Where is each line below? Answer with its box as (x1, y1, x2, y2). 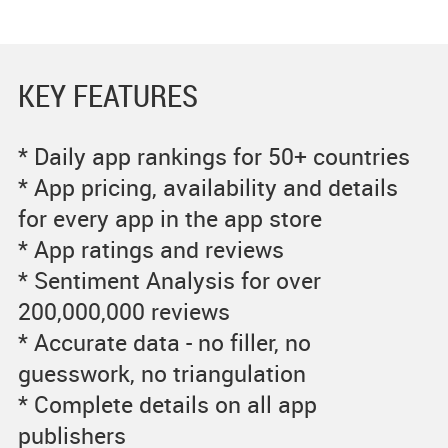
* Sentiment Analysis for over (17, 265, 321, 296)
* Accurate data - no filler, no (17, 327, 311, 358)
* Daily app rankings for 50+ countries (17, 141, 410, 172)
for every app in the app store (17, 203, 322, 234)
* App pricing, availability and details (17, 172, 398, 203)
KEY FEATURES (17, 75, 198, 116)
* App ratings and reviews (17, 234, 284, 265)
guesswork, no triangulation (17, 358, 306, 389)
